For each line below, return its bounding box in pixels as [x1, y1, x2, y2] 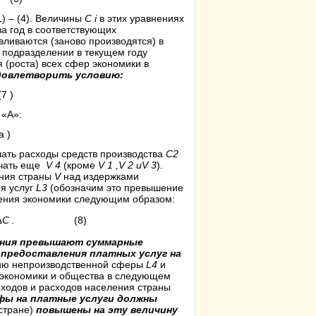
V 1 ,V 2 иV [98, 159, 148, 171]
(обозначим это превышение [47, 182, 183, 193]
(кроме [61, 159, 98, 171]
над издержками [61, 171, 139, 182]
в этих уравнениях [97, 13, 184, 24]
